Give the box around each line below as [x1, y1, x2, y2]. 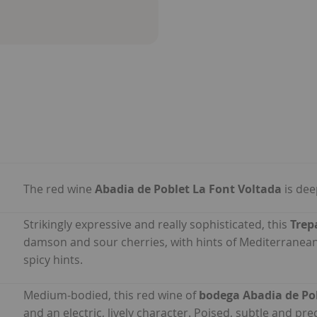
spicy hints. [23, 252, 83, 268]
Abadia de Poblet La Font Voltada [95, 181, 282, 197]
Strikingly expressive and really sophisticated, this [23, 217, 290, 233]
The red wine [23, 181, 95, 197]
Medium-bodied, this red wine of [23, 287, 199, 304]
